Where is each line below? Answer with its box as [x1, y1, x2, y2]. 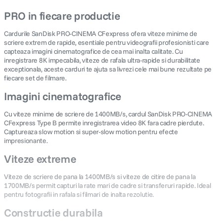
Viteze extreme [4, 151, 76, 166]
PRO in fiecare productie [4, 8, 120, 23]
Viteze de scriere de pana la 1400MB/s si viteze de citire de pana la [4, 172, 196, 181]
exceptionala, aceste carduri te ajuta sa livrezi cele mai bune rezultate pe [4, 65, 212, 74]
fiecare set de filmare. [4, 74, 67, 82]
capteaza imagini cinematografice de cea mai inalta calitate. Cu [4, 47, 183, 56]
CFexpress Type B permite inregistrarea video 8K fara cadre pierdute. [4, 118, 204, 127]
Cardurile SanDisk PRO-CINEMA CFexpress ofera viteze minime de [4, 29, 197, 38]
